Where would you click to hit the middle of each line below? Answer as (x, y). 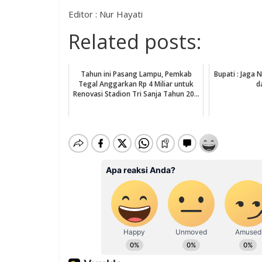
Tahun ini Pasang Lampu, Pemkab (136, 74)
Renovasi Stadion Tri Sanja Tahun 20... (136, 94)
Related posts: (135, 41)
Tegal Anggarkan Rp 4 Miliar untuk (136, 84)
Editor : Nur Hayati (106, 14)
